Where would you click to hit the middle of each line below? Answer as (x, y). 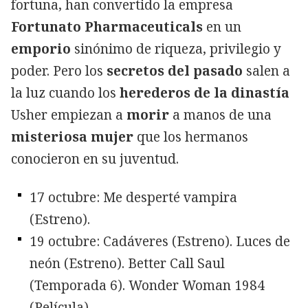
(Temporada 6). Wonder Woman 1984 (147, 285)
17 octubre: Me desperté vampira (133, 197)
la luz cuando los (65, 92)
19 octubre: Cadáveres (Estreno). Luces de (160, 241)
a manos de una (220, 114)
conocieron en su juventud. (95, 158)
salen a (266, 70)
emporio (41, 48)
